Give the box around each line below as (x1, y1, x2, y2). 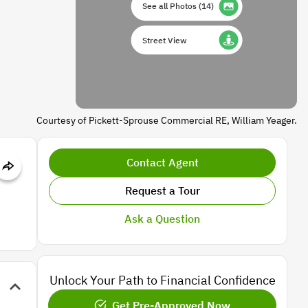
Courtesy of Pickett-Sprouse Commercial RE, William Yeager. (36, 113, 297, 126)
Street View (142, 35, 188, 46)
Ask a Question (124, 212, 200, 225)
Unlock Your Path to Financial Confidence (49, 272, 276, 288)
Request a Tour (124, 184, 200, 197)
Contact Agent (126, 155, 199, 169)
